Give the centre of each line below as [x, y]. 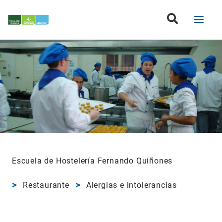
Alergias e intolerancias [132, 185]
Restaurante [46, 185]
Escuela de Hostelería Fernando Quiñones [92, 161]
